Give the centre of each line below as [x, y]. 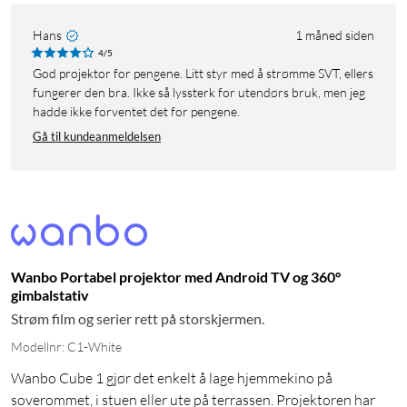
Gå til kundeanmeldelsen [97, 136]
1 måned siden [335, 35]
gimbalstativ [50, 294]
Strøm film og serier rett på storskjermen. [138, 318]
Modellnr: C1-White [66, 346]
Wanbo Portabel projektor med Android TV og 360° [176, 276]
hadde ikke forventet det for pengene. [136, 111]
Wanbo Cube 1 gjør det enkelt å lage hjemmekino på [172, 377]
